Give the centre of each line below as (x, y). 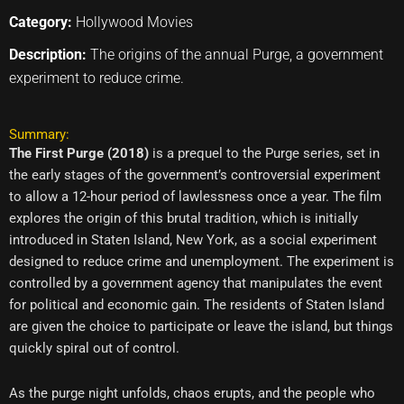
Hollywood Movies (134, 22)
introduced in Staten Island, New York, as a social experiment (193, 240)
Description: (50, 55)
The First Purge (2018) (79, 153)
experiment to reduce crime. (96, 78)
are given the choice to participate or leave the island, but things (201, 326)
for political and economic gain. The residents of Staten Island (197, 305)
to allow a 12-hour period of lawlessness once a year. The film (195, 197)
